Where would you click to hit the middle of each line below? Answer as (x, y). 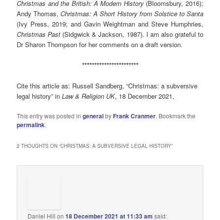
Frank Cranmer (135, 116)
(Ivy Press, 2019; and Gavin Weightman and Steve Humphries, (110, 24)
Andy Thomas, (39, 13)
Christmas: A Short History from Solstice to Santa (132, 13)
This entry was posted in (50, 116)
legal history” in (40, 96)
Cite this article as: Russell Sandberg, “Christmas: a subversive (107, 86)
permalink (31, 125)
